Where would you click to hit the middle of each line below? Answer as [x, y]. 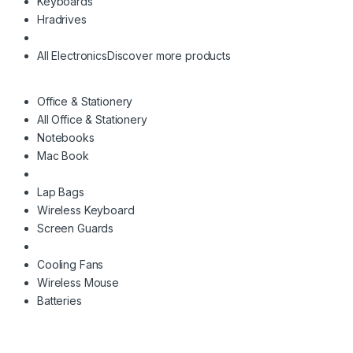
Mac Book [63, 156]
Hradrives [62, 20]
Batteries [59, 301]
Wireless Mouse [78, 283]
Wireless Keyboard [86, 210]
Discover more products [169, 56]
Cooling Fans [71, 265]
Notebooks [66, 138]
